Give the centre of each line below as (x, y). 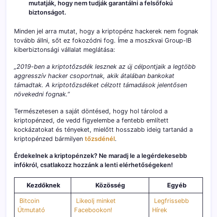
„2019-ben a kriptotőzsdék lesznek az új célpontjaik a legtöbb (105, 66)
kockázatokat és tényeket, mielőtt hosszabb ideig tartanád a (103, 129)
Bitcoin (30, 201)
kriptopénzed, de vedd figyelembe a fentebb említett (91, 120)
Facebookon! (93, 210)
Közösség (110, 185)
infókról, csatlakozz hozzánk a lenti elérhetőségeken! (93, 165)
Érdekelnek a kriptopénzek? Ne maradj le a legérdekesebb (101, 155)
